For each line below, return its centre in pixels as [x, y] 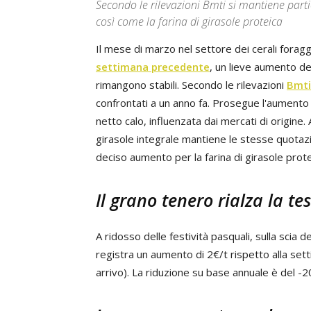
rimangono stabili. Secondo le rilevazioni [191, 85]
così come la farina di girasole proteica [189, 22]
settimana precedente [153, 67]
